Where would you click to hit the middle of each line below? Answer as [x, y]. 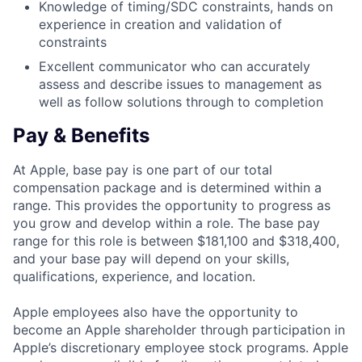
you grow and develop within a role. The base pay [166, 223]
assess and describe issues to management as [180, 84]
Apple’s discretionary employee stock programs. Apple [181, 348]
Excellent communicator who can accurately [175, 67]
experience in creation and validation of [160, 25]
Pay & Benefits [81, 136]
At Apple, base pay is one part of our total [143, 170]
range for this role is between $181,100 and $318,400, [176, 241]
